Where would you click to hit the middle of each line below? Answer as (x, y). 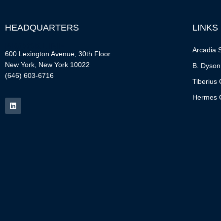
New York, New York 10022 (47, 65)
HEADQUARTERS (42, 28)
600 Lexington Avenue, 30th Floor (58, 54)
